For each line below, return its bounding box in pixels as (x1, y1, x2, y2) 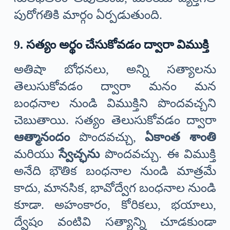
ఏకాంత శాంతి (145, 130, 217, 144)
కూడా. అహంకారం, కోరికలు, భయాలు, (13, 198, 217, 212)
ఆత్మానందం (13, 130, 70, 144)
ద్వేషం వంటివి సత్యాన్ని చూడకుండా (13, 215, 217, 228)
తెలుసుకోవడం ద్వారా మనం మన (13, 79, 217, 93)
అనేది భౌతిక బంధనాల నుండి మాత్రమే (13, 164, 217, 178)
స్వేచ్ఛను (59, 147, 100, 161)
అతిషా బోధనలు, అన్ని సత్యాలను (13, 62, 217, 76)
